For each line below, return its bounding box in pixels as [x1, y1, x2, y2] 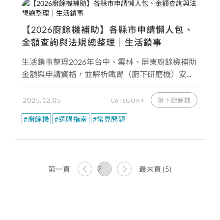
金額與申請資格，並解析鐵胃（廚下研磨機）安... [22, 69, 191, 79]
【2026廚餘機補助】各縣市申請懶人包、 [22, 24, 193, 35]
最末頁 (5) [139, 165, 172, 173]
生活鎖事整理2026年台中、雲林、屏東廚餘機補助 [22, 57, 196, 66]
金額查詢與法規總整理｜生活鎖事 [22, 37, 163, 48]
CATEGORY [110, 97, 146, 104]
